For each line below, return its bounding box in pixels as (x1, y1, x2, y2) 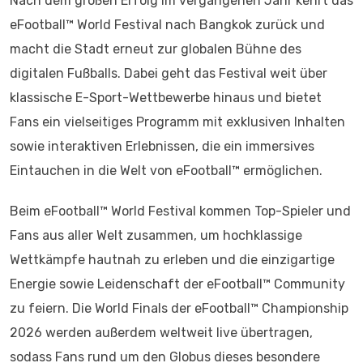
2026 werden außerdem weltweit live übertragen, (10, 325, 313, 340)
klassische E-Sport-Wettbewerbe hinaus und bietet (10, 90, 322, 105)
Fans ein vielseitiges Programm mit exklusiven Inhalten (10, 114, 345, 130)
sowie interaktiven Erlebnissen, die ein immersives (10, 139, 314, 154)
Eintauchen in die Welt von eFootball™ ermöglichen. (10, 163, 322, 178)
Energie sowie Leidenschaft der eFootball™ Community (10, 276, 345, 292)
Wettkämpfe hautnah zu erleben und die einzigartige (10, 252, 335, 267)
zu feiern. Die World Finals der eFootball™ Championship (10, 301, 348, 316)
